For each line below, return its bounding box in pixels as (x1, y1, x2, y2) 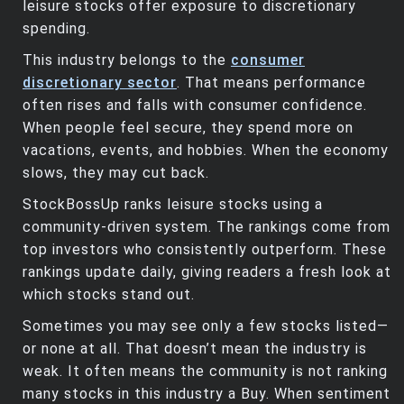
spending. (23, 19, 90, 37)
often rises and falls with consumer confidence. (23, 96, 367, 114)
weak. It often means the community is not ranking (23, 362, 388, 380)
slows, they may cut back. (23, 163, 209, 181)
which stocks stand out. (23, 285, 195, 303)
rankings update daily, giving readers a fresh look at (23, 262, 391, 280)
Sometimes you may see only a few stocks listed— (23, 317, 389, 335)
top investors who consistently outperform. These (23, 240, 387, 258)
